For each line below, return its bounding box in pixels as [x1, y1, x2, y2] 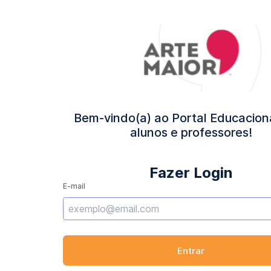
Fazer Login [149, 163, 233, 181]
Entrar [177, 244, 205, 256]
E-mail [62, 181, 85, 191]
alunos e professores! [129, 125, 252, 140]
